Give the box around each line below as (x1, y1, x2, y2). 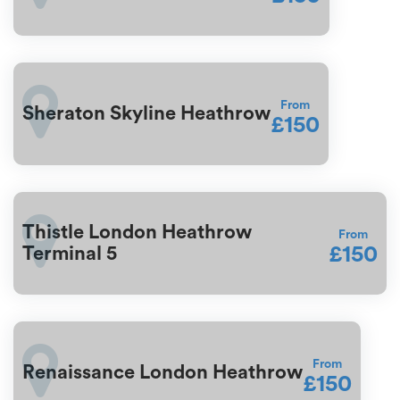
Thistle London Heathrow (22, 222, 252, 243)
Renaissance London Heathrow (22, 362, 303, 383)
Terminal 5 (22, 244, 117, 264)
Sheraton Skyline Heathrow (22, 104, 271, 124)
